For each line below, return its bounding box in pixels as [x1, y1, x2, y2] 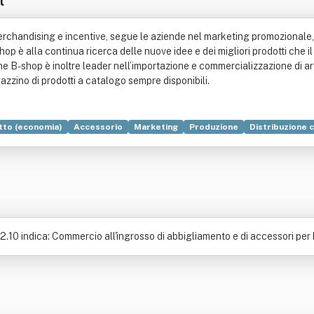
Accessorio [74, 122, 123, 132]
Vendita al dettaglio [98, 156, 183, 165]
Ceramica [114, 139, 154, 149]
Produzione [189, 122, 238, 132]
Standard [62, 139, 102, 149]
